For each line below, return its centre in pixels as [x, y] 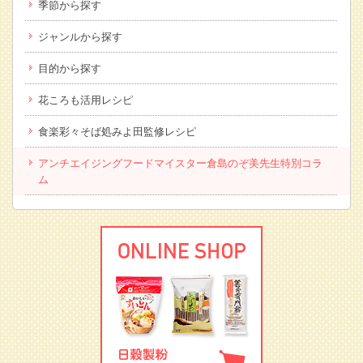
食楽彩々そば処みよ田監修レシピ [117, 131]
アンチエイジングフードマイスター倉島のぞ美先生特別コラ [180, 163]
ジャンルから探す [80, 36]
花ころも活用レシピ [85, 100]
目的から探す [70, 68]
